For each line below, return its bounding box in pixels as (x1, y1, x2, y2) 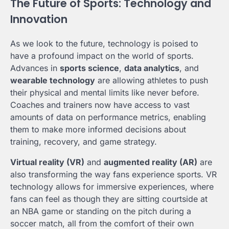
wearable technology (10, 75, 95, 86)
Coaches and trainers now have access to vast (10, 100, 190, 110)
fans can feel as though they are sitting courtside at (10, 194, 208, 204)
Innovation (10, 11, 67, 27)
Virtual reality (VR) (10, 157, 84, 168)
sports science (60, 63, 119, 74)
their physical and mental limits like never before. (10, 87, 199, 98)
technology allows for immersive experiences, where (10, 181, 214, 192)
